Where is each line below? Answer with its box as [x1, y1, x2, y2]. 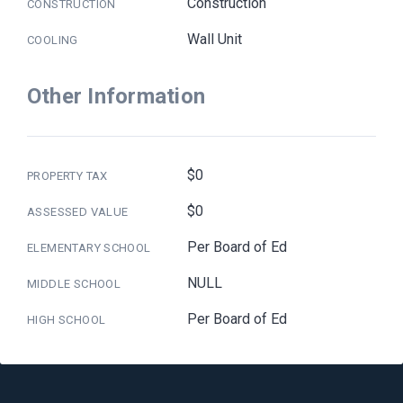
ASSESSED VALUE [27, 204, 129, 219]
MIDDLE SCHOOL [27, 276, 121, 291]
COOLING [27, 32, 78, 47]
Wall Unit [187, 30, 243, 48]
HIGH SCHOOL [27, 312, 106, 327]
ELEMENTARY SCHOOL [27, 240, 151, 255]
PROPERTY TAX [27, 168, 108, 183]
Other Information [27, 83, 206, 109]
